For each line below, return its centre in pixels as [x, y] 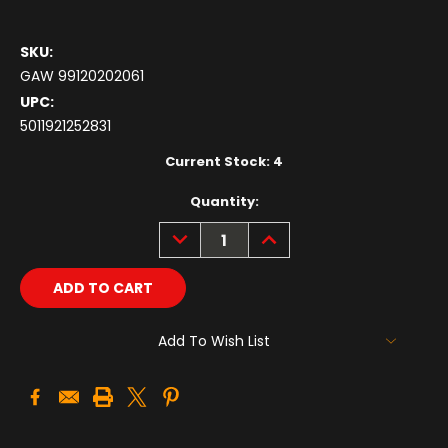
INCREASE [288, 232]
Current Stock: [219, 162]
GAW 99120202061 [82, 76]
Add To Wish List [214, 341]
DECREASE [201, 232]
